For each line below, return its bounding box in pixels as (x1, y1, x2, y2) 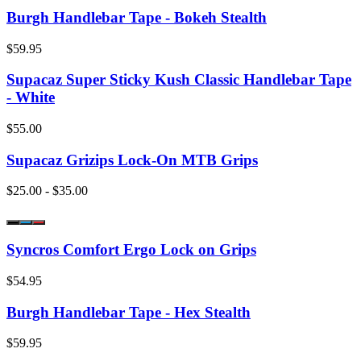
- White (6, 89, 55, 106)
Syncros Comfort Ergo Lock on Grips (6, 241, 256, 259)
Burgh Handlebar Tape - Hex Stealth (6, 303, 251, 321)
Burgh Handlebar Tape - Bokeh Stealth (6, 8, 267, 26)
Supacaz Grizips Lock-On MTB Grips (6, 151, 258, 168)
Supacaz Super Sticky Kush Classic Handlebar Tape (6, 71, 351, 89)
